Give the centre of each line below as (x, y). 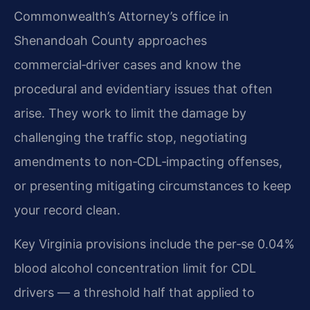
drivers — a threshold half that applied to (134, 293)
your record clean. (67, 210)
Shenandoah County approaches (110, 40)
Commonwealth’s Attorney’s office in (121, 16)
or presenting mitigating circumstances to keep (153, 185)
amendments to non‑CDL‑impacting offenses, (148, 161)
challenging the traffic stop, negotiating (130, 137)
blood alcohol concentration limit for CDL (135, 268)
